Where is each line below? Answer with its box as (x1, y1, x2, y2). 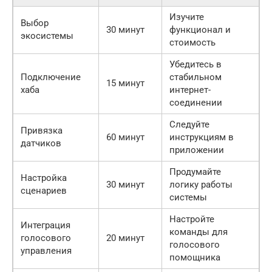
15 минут (106, 77, 144, 89)
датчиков (21, 137, 61, 149)
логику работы (169, 178, 233, 190)
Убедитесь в (169, 58, 222, 70)
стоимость (169, 36, 216, 48)
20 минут (106, 232, 144, 243)
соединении (169, 97, 222, 108)
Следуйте (169, 118, 209, 130)
